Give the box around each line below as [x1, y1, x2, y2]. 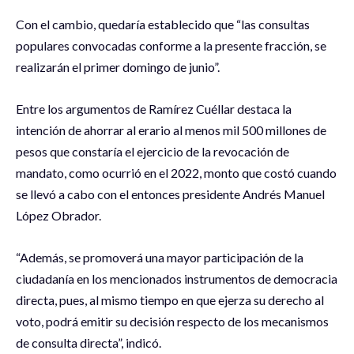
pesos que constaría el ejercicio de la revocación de [16, 144, 289, 160]
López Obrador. [16, 208, 101, 224]
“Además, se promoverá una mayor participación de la [16, 250, 303, 265]
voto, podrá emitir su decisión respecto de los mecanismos [16, 314, 329, 330]
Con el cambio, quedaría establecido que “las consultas [16, 17, 310, 32]
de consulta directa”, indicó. [16, 335, 161, 351]
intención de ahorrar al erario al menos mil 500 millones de [16, 122, 326, 138]
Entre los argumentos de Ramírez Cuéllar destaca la [16, 101, 292, 117]
